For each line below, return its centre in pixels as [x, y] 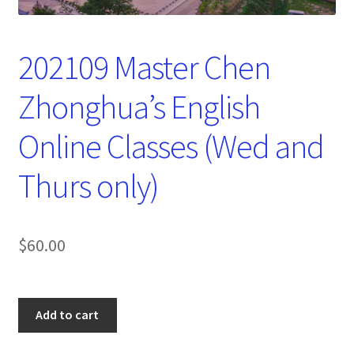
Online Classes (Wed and [171, 147]
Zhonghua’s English [139, 107]
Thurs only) [88, 186]
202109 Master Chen [144, 68]
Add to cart [68, 315]
